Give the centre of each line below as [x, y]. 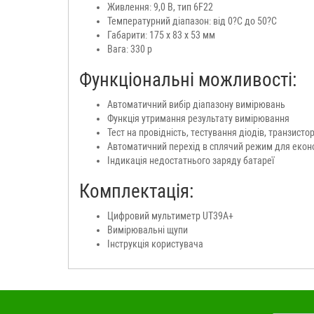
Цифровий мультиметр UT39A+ [170, 216]
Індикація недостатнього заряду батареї [191, 160]
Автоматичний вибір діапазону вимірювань [196, 104]
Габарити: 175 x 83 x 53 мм [161, 35]
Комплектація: [136, 191]
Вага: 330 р [130, 49]
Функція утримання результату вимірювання [198, 118]
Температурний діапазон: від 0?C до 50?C [192, 21]
